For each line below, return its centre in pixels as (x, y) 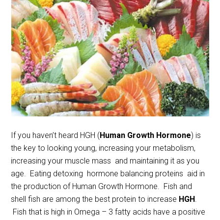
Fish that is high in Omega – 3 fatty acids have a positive (108, 212)
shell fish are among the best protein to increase (94, 199)
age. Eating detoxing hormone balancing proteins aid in (108, 173)
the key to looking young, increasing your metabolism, (103, 148)
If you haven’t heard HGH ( (55, 135)
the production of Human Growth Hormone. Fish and (102, 186)
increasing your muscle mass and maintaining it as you (105, 161)
